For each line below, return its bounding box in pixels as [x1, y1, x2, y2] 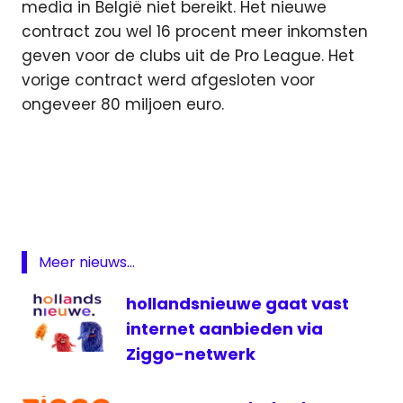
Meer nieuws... [38, 251, 135, 273]
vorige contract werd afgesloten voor [22, 69, 315, 92]
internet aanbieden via [126, 317, 323, 340]
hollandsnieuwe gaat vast [126, 291, 349, 315]
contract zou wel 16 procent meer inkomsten [22, 21, 368, 43]
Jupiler [28, 171, 68, 190]
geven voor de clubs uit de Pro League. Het [22, 45, 354, 67]
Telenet [28, 314, 76, 333]
